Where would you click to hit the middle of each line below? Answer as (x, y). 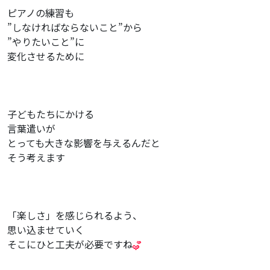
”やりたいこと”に (46, 41)
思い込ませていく (46, 229)
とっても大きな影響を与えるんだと (84, 143)
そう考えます (36, 157)
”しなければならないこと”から (75, 27)
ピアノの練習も (41, 12)
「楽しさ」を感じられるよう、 (75, 215)
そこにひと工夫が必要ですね (70, 244)
